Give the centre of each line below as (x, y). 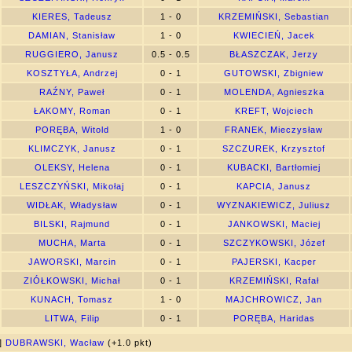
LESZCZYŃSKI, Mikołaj (72, 186)
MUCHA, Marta (72, 243)
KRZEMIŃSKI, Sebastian (274, 16)
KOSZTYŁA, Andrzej (72, 73)
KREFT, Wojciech (274, 111)
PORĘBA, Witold (72, 130)
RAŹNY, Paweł (72, 92)
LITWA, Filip (72, 318)
